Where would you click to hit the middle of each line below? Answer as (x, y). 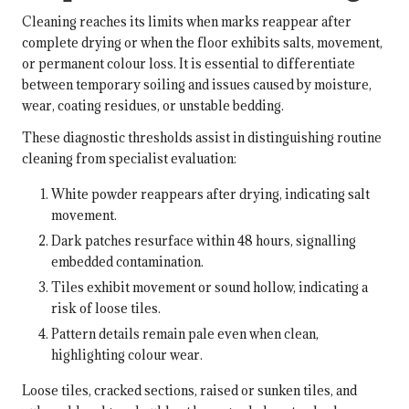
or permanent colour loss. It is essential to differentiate (189, 63)
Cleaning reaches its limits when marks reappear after (187, 21)
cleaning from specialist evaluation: (129, 158)
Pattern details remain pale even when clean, (185, 333)
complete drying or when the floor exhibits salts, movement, (202, 42)
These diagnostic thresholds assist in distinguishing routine (202, 137)
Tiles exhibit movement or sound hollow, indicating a (210, 287)
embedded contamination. (127, 261)
